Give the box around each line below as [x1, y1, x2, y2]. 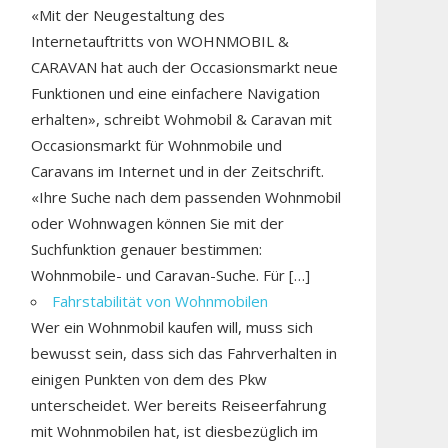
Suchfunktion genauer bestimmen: [31, 238, 263, 259]
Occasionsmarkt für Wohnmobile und [31, 134, 283, 155]
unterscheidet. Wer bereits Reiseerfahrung [31, 394, 328, 415]
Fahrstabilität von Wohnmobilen [52, 290, 269, 311]
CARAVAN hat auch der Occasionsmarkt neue [31, 56, 339, 77]
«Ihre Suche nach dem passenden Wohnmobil [31, 186, 342, 207]
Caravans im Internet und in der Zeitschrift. [31, 160, 325, 181]
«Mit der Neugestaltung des [31, 4, 226, 25]
